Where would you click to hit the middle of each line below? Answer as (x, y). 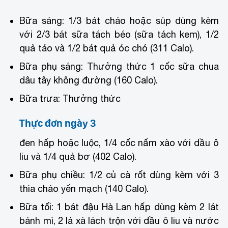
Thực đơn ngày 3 (58, 123)
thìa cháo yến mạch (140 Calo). (84, 188)
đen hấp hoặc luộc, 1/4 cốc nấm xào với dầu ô (119, 142)
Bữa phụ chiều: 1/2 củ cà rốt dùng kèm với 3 (119, 175)
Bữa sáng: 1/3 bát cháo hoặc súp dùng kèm (119, 20)
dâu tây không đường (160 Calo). (89, 80)
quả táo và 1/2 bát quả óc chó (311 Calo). (107, 48)
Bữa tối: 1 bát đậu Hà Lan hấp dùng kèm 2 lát (119, 207)
